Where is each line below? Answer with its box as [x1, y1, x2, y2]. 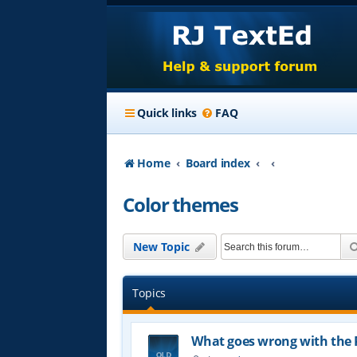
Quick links [137, 105, 198, 120]
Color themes [123, 191, 239, 218]
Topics [132, 285, 167, 300]
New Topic [133, 239, 190, 254]
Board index [185, 155, 250, 171]
